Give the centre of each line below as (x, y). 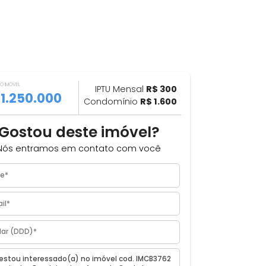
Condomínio (183, 142)
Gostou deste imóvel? (147, 176)
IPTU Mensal (193, 128)
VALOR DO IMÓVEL (59, 123)
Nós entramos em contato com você (147, 194)
